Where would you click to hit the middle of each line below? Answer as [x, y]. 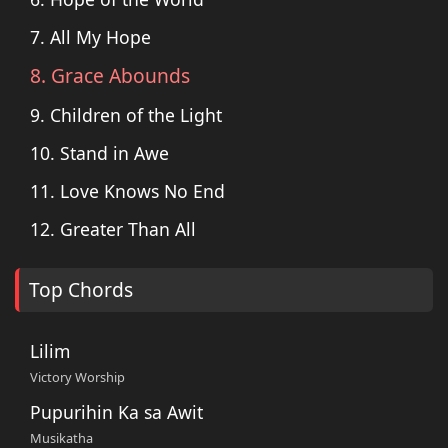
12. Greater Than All [113, 228]
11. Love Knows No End [127, 190]
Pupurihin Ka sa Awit [116, 411]
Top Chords [81, 289]
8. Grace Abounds [110, 75]
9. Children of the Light [126, 114]
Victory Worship [77, 376]
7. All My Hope [90, 36]
